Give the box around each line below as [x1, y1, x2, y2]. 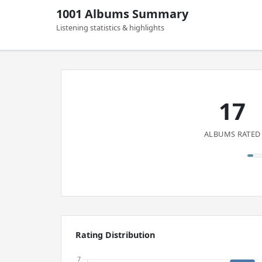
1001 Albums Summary [56, 6, 188, 22]
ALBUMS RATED [204, 129, 261, 139]
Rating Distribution [75, 229, 155, 240]
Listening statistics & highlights [56, 22, 164, 33]
